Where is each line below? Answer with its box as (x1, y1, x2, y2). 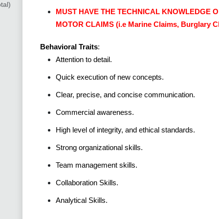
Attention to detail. (56, 55, 112, 64)
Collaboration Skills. (56, 178, 118, 187)
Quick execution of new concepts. (56, 73, 164, 82)
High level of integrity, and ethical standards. (56, 126, 195, 134)
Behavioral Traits (40, 43, 98, 51)
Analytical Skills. (56, 196, 111, 205)
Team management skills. (56, 161, 137, 170)
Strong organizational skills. (56, 143, 143, 152)
